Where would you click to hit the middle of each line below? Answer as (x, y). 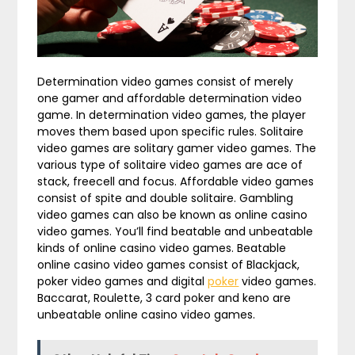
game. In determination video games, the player (172, 115)
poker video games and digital (123, 281)
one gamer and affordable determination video (170, 98)
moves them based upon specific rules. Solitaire (171, 131)
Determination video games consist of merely (166, 81)
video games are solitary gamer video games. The (177, 148)
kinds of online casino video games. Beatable (162, 248)
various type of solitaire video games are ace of (170, 164)
